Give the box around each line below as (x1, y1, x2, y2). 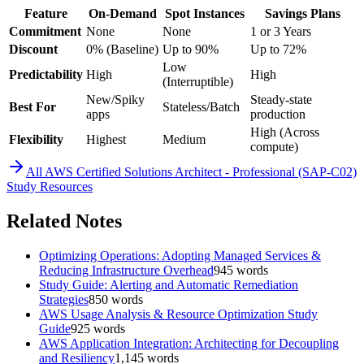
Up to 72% (250, 41, 306, 56)
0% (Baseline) (86, 41, 158, 56)
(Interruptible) (162, 74, 233, 89)
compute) (250, 139, 298, 154)
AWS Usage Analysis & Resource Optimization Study (39, 306, 318, 321)
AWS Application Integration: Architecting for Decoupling (39, 336, 339, 350)
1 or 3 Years (250, 24, 311, 38)
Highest (86, 132, 126, 146)
